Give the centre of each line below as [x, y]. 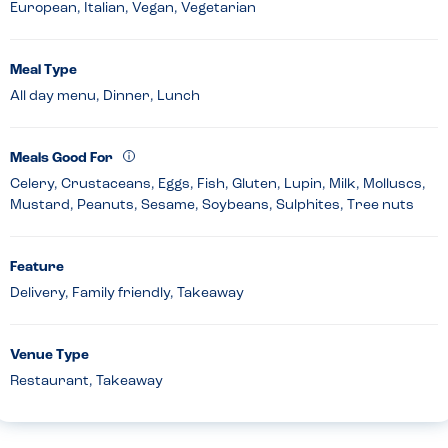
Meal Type [43, 71]
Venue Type [49, 356]
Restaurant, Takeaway [86, 382]
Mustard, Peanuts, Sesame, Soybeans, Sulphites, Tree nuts [212, 206]
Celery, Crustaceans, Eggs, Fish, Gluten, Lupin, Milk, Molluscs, [218, 185]
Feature [37, 268]
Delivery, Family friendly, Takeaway [127, 294]
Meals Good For [61, 159]
